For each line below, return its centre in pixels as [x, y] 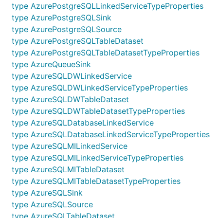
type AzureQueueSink [51, 64]
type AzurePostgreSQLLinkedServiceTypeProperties [108, 6]
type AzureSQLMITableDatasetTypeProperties [96, 181]
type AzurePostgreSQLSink [62, 18]
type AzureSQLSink [47, 193]
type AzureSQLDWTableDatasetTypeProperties [98, 111]
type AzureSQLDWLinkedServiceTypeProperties [100, 88]
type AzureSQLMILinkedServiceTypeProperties [98, 158]
